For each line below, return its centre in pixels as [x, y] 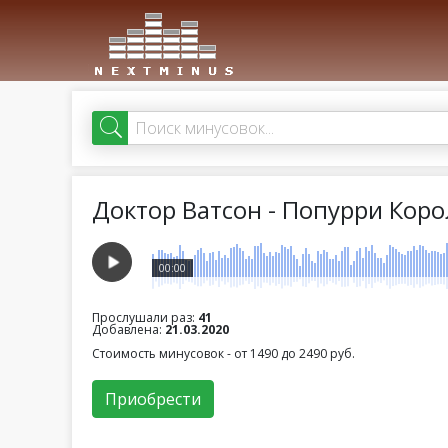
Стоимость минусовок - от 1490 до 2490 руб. [223, 353]
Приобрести [153, 399]
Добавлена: [128, 329]
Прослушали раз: [145, 317]
